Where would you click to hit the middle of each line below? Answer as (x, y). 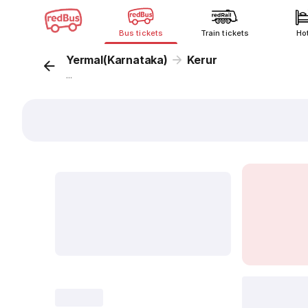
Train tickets (225, 33)
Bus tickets (141, 33)
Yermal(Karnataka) (117, 60)
